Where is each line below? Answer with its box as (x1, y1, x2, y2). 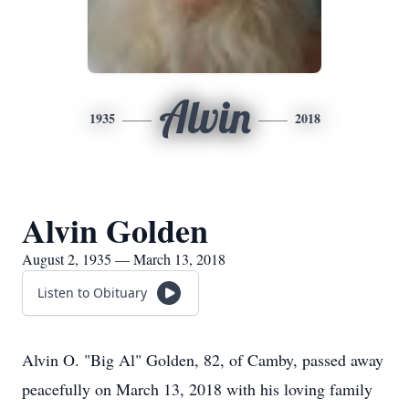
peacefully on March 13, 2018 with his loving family (22, 378, 372, 400)
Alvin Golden (22, 206, 208, 254)
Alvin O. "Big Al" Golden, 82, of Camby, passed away (22, 349, 383, 371)
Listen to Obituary (37, 284, 147, 301)
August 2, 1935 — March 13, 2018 (22, 249, 225, 268)
